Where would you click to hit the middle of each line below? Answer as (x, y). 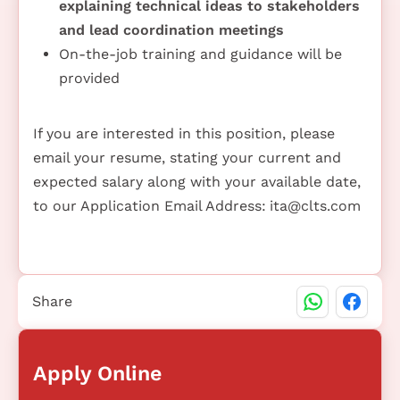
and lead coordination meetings (171, 29)
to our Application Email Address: (150, 205)
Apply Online (97, 373)
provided (89, 78)
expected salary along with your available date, (197, 181)
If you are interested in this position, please (184, 133)
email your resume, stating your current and (187, 157)
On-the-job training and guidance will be (200, 54)
